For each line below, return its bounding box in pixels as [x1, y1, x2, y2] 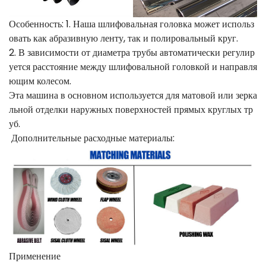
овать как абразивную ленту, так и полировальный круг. [9, 31, 238, 46]
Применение [9, 249, 61, 264]
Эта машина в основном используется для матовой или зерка [9, 88, 257, 103]
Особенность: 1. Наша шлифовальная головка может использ [9, 17, 254, 31]
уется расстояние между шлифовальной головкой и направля [9, 60, 257, 74]
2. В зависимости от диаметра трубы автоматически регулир [9, 46, 255, 60]
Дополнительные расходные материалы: [9, 131, 175, 145]
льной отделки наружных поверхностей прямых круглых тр [9, 103, 253, 117]
